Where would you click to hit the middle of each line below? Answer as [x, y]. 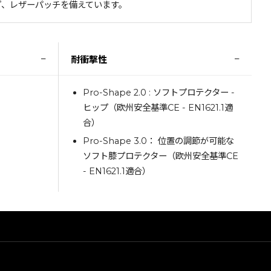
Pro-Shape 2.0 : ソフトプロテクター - [158, 93]
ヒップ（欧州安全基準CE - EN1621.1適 [158, 108]
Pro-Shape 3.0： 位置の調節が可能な [158, 141]
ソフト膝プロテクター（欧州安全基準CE [160, 156]
